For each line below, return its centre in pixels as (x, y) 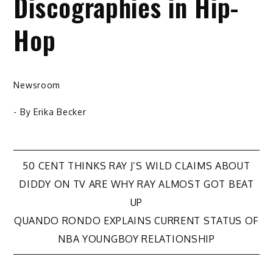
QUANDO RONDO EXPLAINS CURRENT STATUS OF (136, 221)
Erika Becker (60, 112)
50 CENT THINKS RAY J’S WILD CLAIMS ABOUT (136, 166)
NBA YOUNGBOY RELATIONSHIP (136, 239)
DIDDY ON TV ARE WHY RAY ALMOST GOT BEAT (136, 184)
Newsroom (37, 85)
